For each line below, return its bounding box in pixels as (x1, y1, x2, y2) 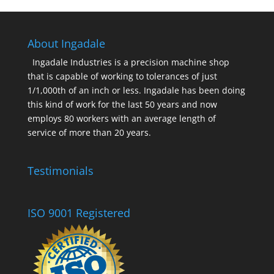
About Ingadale (27, 36, 105, 51)
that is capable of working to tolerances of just (27, 70, 217, 83)
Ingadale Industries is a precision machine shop (32, 56, 229, 68)
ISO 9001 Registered (27, 205, 130, 220)
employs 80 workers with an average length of (27, 113, 216, 125)
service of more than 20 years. (27, 127, 151, 139)
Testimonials (27, 163, 94, 178)
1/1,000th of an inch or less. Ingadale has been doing (27, 84, 245, 97)
